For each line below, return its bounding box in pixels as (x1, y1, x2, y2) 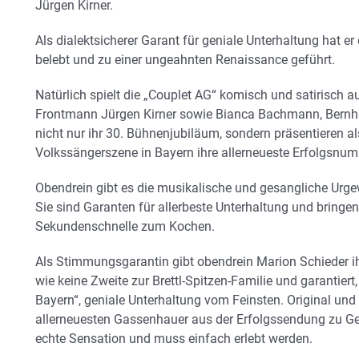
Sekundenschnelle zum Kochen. (35, 219, 215, 234)
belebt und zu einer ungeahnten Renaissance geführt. (35, 52, 335, 67)
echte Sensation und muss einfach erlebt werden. (35, 331, 313, 346)
